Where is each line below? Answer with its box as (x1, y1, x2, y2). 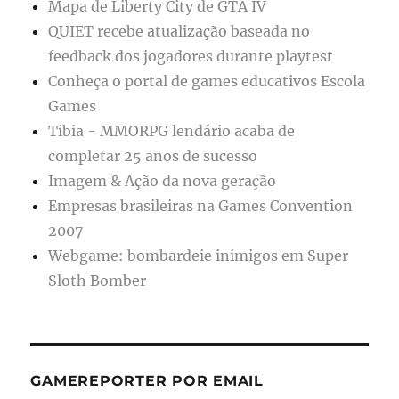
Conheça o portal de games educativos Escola (48, 71, 366, 90)
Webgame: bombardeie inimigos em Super (48, 246, 349, 265)
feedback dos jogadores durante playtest (48, 46, 334, 65)
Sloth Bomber (48, 271, 147, 289)
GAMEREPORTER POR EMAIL (30, 371, 264, 389)
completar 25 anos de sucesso (48, 146, 258, 165)
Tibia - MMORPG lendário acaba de (48, 121, 296, 140)
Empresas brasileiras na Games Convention (48, 196, 354, 215)
